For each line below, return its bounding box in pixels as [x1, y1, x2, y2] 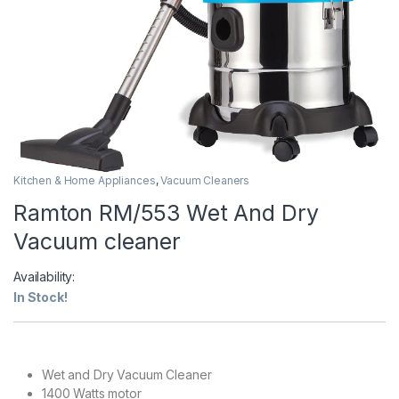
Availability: [13, 268, 76, 284]
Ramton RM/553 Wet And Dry [13, 199, 319, 226]
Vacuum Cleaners [160, 173, 250, 187]
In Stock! [13, 289, 68, 305]
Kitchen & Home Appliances [13, 173, 156, 187]
